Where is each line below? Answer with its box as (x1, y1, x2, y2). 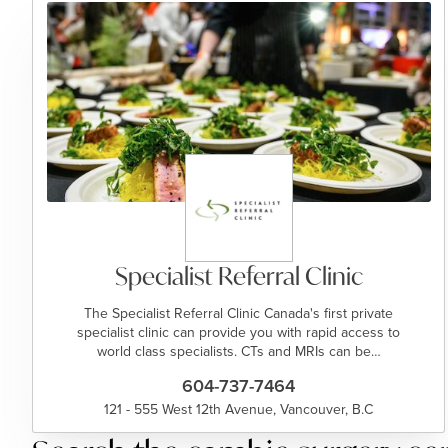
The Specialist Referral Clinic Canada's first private (84, 304, 394, 322)
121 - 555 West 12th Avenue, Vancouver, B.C (104, 400, 374, 418)
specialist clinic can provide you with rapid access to (77, 323, 401, 341)
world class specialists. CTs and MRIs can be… (96, 342, 381, 360)
